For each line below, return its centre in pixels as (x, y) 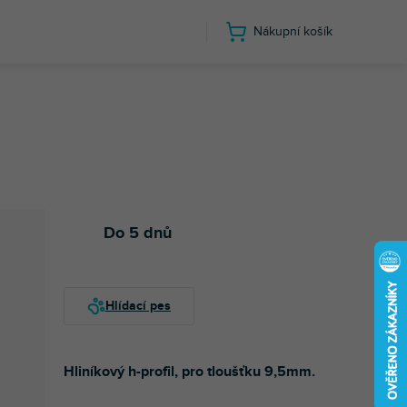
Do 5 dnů (138, 233)
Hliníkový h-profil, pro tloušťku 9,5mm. (189, 371)
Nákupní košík (293, 31)
